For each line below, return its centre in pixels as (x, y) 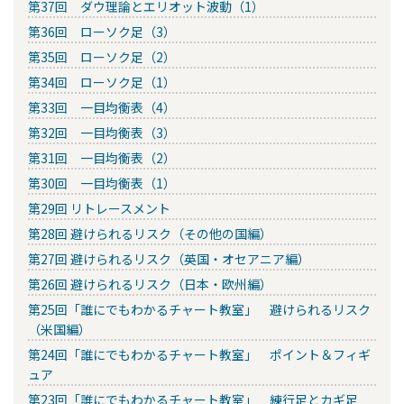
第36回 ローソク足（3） (102, 32)
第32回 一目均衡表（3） (102, 133)
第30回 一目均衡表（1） (102, 184)
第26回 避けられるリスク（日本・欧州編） (150, 285)
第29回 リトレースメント (99, 209)
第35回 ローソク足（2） (102, 57)
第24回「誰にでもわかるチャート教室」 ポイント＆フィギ (199, 355)
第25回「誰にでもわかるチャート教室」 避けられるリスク (199, 310)
